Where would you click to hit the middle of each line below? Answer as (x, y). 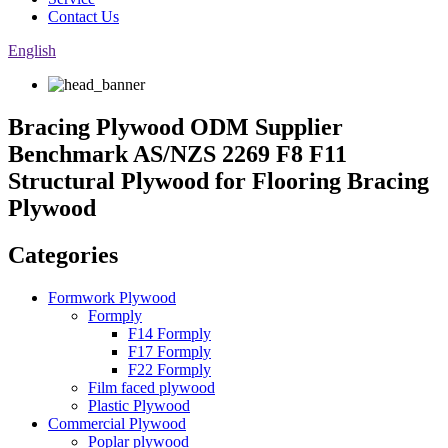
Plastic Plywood (139, 405)
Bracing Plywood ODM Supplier (175, 126)
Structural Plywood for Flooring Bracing (218, 180)
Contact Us (83, 16)
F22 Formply (169, 369)
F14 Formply (169, 333)
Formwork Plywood (112, 297)
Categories (63, 254)
